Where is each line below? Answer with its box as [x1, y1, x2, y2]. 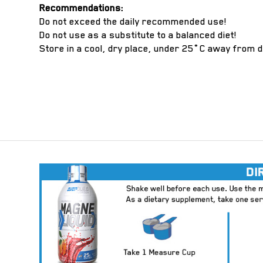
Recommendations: [39, 2, 124, 14]
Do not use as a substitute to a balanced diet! [39, 29, 237, 41]
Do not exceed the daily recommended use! [39, 16, 227, 27]
